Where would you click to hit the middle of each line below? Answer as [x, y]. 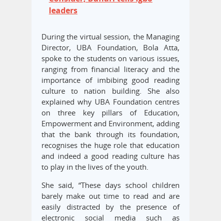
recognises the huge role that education [110, 145]
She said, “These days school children [110, 185]
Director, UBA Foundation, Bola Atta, [110, 48]
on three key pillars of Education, [110, 113]
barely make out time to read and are [110, 196]
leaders [63, 11]
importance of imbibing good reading [110, 80]
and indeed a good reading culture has [110, 156]
